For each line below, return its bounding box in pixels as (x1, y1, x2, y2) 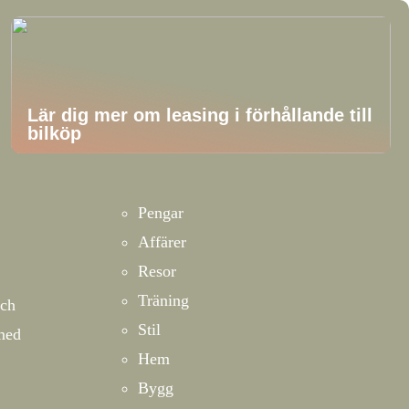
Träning (138, 291, 189, 309)
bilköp (27, 123, 82, 143)
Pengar (138, 204, 184, 222)
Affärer (138, 233, 186, 251)
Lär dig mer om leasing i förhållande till (27, 105, 373, 125)
